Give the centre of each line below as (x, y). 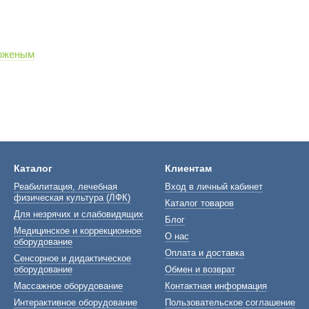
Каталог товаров (199, 203)
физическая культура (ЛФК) (72, 198)
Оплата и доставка (205, 253)
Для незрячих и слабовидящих (79, 214)
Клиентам (188, 168)
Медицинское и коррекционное (78, 231)
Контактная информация (216, 286)
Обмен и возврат (200, 269)
